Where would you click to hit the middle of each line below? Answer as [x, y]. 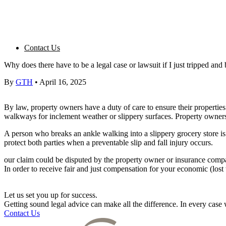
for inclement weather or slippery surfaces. [106, 116]
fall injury [173, 143]
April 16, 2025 [63, 82]
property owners [57, 107]
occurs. [202, 143]
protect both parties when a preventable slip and [81, 143]
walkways [20, 116]
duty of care [126, 107]
